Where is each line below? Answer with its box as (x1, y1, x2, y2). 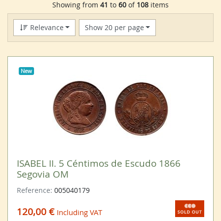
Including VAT (56, 207, 102, 218)
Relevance (28, 23, 64, 33)
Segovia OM (16, 167, 69, 180)
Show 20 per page (84, 23, 144, 33)
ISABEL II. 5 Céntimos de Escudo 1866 (16, 156, 181, 169)
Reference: (16, 185, 54, 195)
